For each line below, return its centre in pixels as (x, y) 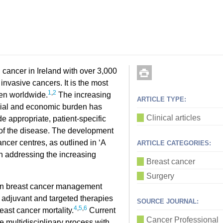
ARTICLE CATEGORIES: (174, 143)
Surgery (160, 176)
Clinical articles (173, 118)
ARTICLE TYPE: (162, 100)
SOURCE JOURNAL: (168, 202)
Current (101, 211)
